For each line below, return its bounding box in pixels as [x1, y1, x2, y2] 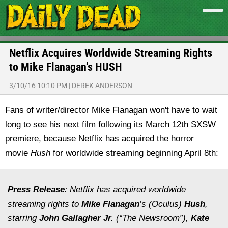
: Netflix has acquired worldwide [65, 185, 186, 194]
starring [8, 213, 39, 223]
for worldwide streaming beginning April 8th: [50, 148, 218, 158]
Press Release [8, 185, 65, 194]
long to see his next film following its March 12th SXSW [5, 120, 216, 129]
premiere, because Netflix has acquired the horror [5, 134, 194, 144]
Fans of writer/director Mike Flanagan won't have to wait [5, 105, 217, 115]
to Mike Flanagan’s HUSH [9, 61, 122, 73]
